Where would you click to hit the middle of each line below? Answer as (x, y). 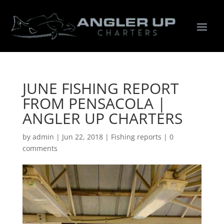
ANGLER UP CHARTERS (102, 118)
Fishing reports (136, 136)
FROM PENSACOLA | (94, 103)
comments (40, 148)
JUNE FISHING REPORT (100, 88)
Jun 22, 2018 (82, 136)
